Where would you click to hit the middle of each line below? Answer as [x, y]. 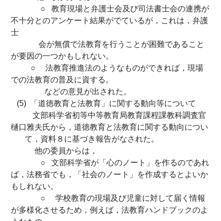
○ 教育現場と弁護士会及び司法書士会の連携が [110, 9]
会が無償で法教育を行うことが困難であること [108, 44]
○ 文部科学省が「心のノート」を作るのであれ [110, 163]
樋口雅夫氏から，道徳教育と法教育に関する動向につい [110, 127]
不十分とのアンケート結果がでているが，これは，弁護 [110, 20]
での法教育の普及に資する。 [62, 80]
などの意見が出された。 [71, 92]
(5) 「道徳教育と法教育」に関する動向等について [103, 103]
